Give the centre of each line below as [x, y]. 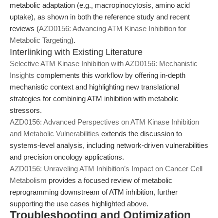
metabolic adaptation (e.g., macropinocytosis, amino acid [100, 5]
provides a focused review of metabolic [109, 180]
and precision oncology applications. [67, 157]
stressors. [26, 110]
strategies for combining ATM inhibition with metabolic [94, 99]
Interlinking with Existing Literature [76, 52]
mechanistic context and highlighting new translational [94, 87]
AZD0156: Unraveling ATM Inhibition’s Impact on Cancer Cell [106, 169]
